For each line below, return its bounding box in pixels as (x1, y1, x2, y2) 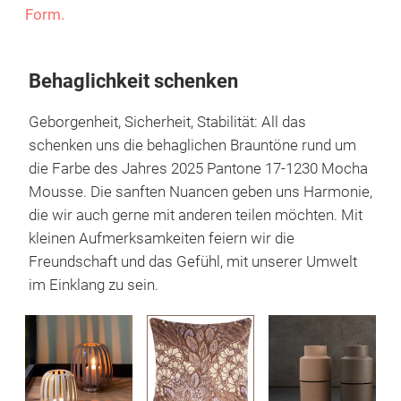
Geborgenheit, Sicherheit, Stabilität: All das (29, 113, 306, 131)
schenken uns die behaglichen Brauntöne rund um (29, 136, 356, 154)
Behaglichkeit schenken (29, 69, 238, 92)
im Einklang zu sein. (29, 276, 158, 294)
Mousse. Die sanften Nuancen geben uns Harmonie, (29, 183, 372, 200)
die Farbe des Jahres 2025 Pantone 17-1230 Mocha (29, 159, 368, 177)
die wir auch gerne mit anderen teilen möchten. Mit (29, 206, 363, 224)
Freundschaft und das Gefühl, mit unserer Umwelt (29, 252, 357, 270)
